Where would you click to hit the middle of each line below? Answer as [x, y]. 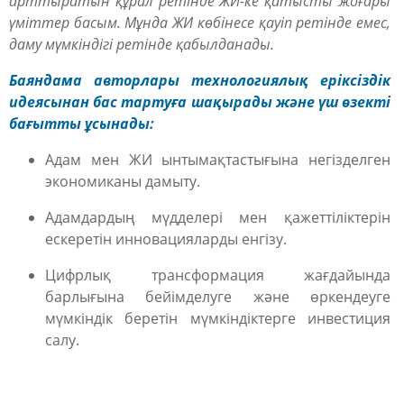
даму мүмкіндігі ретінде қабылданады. [142, 44]
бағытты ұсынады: [82, 123]
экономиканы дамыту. [123, 181]
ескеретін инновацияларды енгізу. [166, 239]
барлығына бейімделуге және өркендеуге [218, 296]
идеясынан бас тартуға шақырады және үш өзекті [200, 101]
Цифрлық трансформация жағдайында [218, 275]
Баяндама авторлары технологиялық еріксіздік [200, 80]
